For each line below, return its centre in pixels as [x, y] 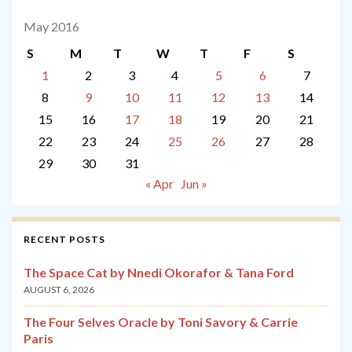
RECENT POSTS [64, 240]
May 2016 [51, 27]
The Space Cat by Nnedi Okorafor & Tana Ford [159, 273]
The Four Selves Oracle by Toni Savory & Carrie [161, 322]
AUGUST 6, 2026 [59, 290]
